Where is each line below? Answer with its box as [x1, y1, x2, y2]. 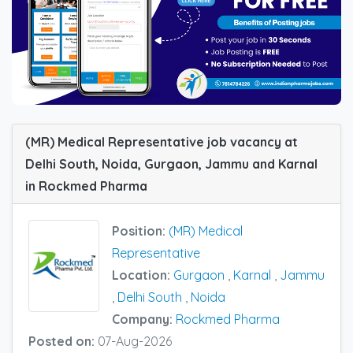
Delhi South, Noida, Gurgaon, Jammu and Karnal [25, 156, 318, 173]
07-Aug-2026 [98, 333, 172, 350]
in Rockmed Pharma [25, 178, 147, 195]
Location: [112, 267, 173, 284]
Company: [112, 311, 176, 328]
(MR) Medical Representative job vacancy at [25, 134, 298, 150]
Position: [112, 223, 169, 240]
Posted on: [28, 333, 98, 350]
